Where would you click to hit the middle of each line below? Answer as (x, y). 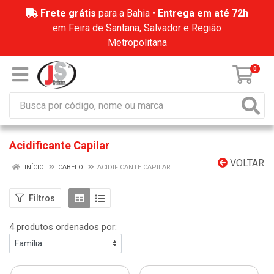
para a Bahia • (127, 13)
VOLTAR (246, 163)
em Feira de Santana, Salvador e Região (137, 28)
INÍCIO (33, 167)
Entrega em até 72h (203, 13)
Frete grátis (68, 13)
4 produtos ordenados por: (63, 227)
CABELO (71, 167)
